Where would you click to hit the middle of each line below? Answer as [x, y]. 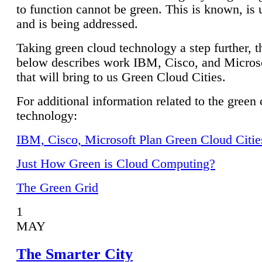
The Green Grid [57, 188]
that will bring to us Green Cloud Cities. [121, 77]
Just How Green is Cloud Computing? [116, 164]
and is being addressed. [77, 24]
